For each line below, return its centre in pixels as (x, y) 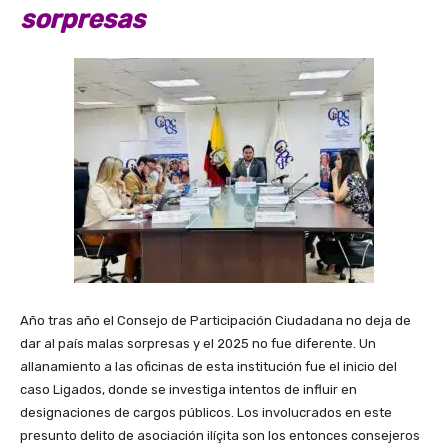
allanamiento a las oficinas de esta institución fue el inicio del (208, 366)
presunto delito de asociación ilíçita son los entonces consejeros (220, 435)
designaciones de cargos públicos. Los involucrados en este (206, 412)
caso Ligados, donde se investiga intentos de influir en (188, 389)
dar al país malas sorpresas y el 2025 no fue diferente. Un (198, 343)
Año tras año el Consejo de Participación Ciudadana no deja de (215, 320)
